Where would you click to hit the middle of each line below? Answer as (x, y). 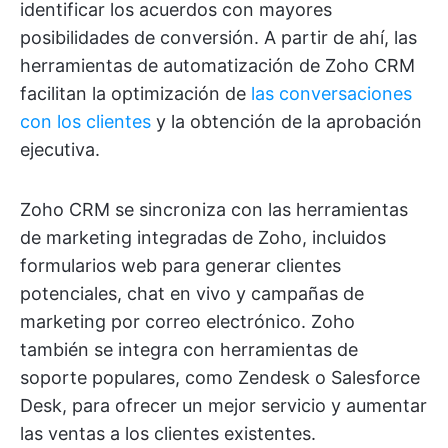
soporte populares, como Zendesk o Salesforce (220, 377)
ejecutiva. (60, 149)
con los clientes (85, 121)
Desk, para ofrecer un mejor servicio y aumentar (223, 405)
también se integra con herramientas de (189, 349)
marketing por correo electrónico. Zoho (187, 321)
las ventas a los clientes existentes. (168, 433)
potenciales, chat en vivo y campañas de (192, 293)
